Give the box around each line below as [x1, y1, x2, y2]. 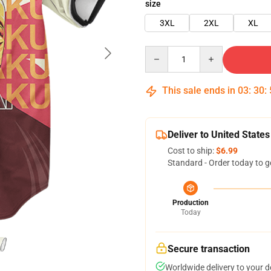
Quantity [145, 47, 178, 56]
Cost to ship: [168, 146, 216, 155]
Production [172, 198, 209, 207]
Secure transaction [168, 243, 250, 255]
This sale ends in [160, 85, 238, 96]
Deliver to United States [168, 129, 270, 140]
